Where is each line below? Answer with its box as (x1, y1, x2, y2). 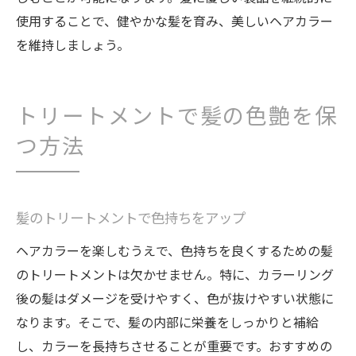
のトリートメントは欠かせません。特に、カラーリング (16, 265, 334, 284)
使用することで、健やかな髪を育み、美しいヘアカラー (16, 11, 333, 30)
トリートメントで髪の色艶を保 (16, 108, 339, 130)
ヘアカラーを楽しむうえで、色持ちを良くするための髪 (16, 241, 333, 260)
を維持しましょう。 (16, 35, 130, 54)
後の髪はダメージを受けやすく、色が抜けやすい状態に (16, 288, 334, 308)
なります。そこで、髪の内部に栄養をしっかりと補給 (16, 312, 319, 331)
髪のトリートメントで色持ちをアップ (16, 213, 246, 226)
